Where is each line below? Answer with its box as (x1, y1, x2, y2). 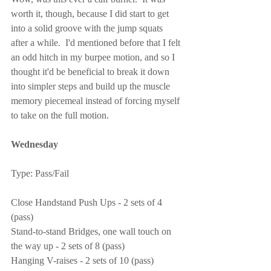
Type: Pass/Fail (11, 168, 69, 178)
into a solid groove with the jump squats (11, 23, 165, 33)
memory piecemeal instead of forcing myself (11, 96, 182, 106)
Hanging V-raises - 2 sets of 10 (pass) (11, 255, 154, 266)
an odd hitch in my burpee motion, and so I (11, 52, 177, 62)
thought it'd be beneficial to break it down (11, 67, 172, 77)
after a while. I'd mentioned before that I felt (11, 38, 183, 48)
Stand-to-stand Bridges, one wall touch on (11, 226, 174, 237)
